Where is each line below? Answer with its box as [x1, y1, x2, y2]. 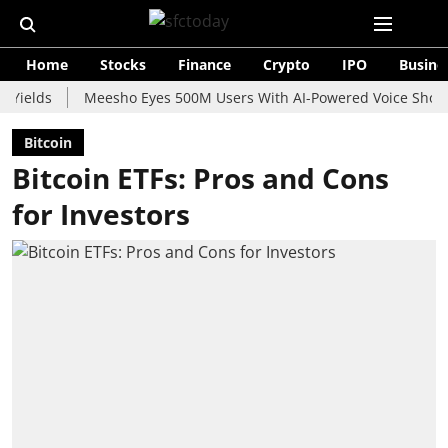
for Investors [12, 195, 190, 233]
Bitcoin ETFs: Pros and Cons [12, 159, 389, 197]
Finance [178, 55, 231, 74]
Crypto [263, 55, 310, 74]
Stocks [100, 55, 146, 74]
